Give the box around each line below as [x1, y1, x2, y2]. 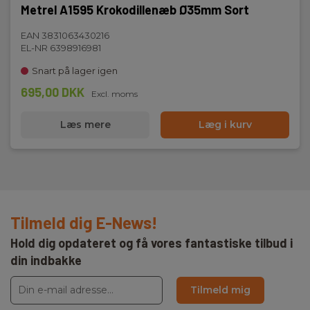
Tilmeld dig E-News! [10, 212, 158, 232]
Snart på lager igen [32, 65, 118, 76]
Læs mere [60, 118, 111, 131]
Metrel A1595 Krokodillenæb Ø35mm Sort [21, 2, 249, 17]
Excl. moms [91, 89, 138, 99]
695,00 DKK [21, 84, 84, 100]
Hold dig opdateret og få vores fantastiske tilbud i [10, 235, 293, 250]
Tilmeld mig [190, 284, 250, 296]
